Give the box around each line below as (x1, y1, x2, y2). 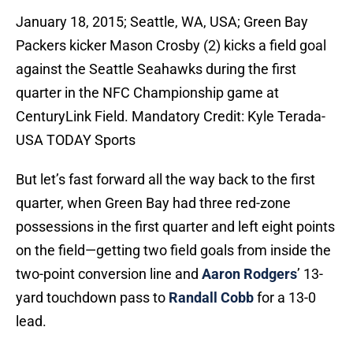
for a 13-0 (254, 289, 316, 307)
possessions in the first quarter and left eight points (16, 218, 335, 236)
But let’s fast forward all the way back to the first (16, 171, 315, 188)
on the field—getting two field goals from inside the (16, 242, 331, 259)
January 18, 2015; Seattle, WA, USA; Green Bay (16, 13, 308, 31)
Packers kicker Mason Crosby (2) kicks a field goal (16, 37, 326, 54)
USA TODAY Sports (16, 132, 136, 149)
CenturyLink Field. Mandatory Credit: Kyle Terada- (16, 108, 325, 125)
